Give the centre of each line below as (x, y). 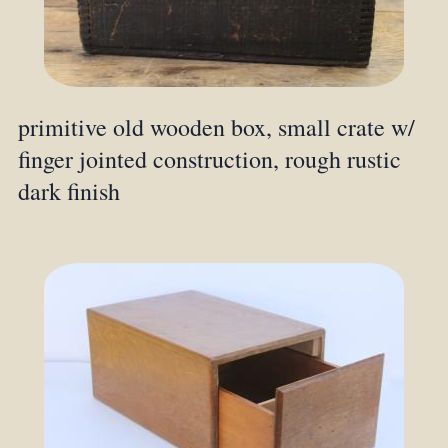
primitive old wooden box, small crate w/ (216, 126)
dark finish (68, 190)
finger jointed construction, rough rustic (209, 158)
